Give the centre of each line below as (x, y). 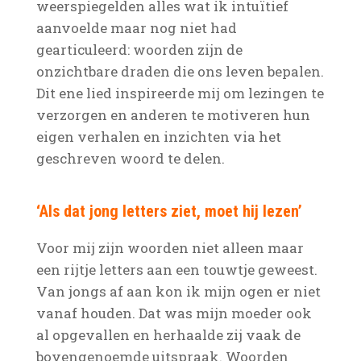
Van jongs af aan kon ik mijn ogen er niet (178, 291)
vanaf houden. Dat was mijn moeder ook (174, 313)
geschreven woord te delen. (130, 158)
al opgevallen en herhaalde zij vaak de (168, 335)
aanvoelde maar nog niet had (136, 28)
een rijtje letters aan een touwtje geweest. (176, 270)
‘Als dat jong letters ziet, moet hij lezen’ (169, 211)
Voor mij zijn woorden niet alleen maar (170, 248)
